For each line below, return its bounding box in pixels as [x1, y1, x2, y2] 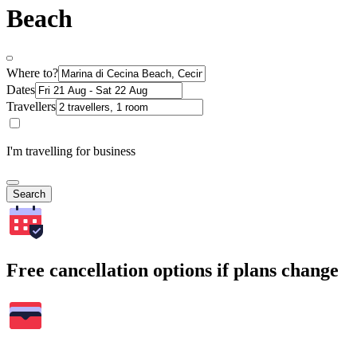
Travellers [6, 99, 56, 113]
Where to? [6, 65, 58, 80]
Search [13, 187, 45, 200]
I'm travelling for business [6, 143, 135, 158]
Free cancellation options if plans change [6, 259, 339, 280]
